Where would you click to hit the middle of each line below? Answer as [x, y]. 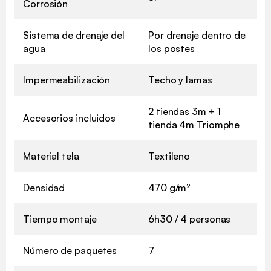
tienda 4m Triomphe [194, 125]
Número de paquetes [70, 251]
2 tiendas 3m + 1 [184, 112]
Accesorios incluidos [69, 118]
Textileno [169, 156]
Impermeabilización [67, 80]
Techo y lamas [180, 80]
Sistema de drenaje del [74, 35]
